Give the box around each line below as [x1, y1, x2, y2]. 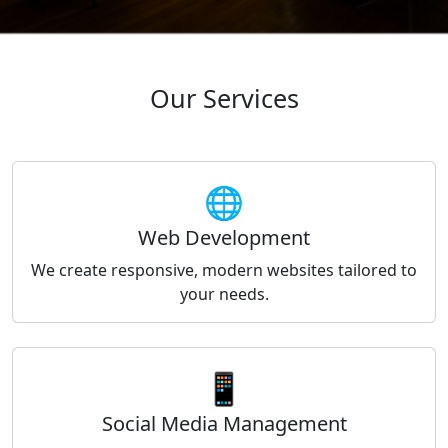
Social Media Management [101, 409, 347, 437]
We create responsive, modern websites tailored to [31, 258, 417, 281]
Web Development [138, 223, 310, 251]
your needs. [179, 282, 269, 305]
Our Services [149, 80, 299, 115]
